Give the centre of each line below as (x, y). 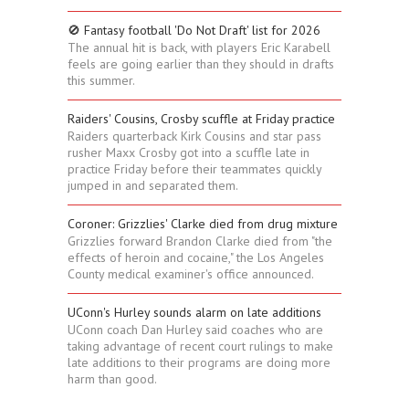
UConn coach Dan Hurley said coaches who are (195, 330)
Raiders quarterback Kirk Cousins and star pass (194, 136)
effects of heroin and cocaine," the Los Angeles (196, 258)
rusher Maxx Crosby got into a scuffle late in (189, 153)
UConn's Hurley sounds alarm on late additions (194, 313)
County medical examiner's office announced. (191, 274)
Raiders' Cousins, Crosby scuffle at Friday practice (201, 119)
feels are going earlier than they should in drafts (201, 64)
